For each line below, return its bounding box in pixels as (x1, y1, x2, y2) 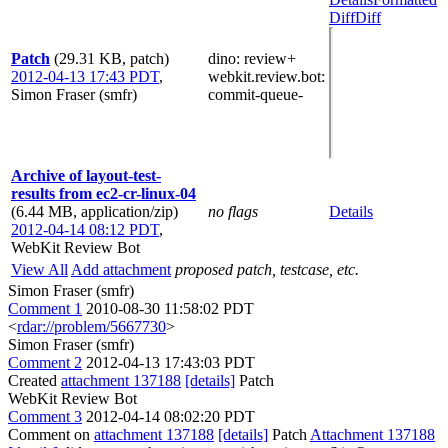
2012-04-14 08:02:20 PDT (86, 408, 255, 425)
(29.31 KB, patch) (54, 50, 169, 67)
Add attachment (71, 261, 171, 278)
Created (8, 372, 61, 389)
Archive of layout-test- (11, 167, 161, 184)
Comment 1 (8, 300, 82, 317)
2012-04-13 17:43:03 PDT (86, 354, 255, 371)
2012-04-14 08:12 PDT (11, 221, 159, 238)
